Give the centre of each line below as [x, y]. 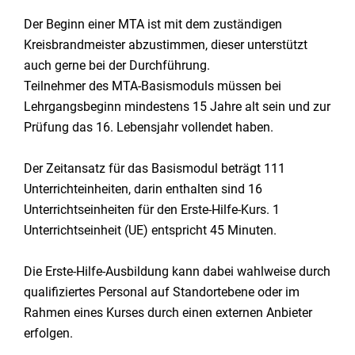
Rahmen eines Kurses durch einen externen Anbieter [168, 313]
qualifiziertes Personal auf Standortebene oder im [162, 292]
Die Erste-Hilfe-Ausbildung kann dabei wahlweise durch [177, 271]
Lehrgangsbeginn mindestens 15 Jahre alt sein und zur [177, 107]
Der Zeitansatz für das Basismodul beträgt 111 [155, 168]
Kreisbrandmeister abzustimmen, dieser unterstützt [166, 45]
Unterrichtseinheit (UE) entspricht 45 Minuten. [150, 230]
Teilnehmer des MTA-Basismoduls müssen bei [153, 86]
